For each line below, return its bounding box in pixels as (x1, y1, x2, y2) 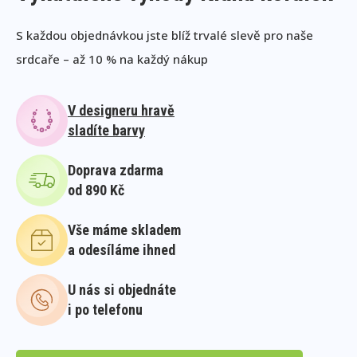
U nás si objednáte (68, 281, 176, 299)
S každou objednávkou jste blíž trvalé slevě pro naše (16, 26, 313, 43)
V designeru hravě (68, 102, 175, 120)
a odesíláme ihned (68, 241, 175, 259)
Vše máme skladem (68, 222, 181, 239)
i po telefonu (68, 301, 143, 319)
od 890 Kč (68, 182, 124, 199)
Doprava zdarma (68, 162, 163, 179)
